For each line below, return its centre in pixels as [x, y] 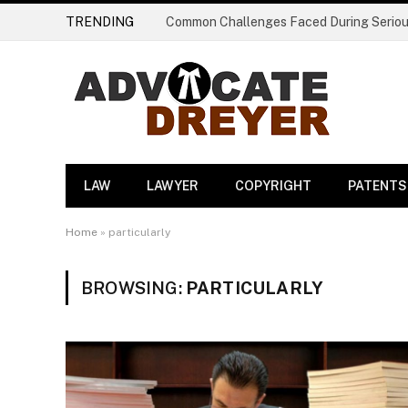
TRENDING [100, 21]
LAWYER [173, 186]
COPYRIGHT [273, 186]
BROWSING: [133, 288]
